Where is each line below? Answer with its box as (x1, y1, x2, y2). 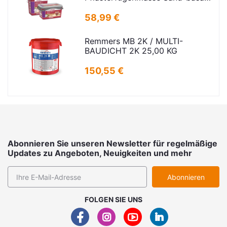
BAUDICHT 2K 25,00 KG (84, 46, 177, 56)
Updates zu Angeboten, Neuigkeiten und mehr (8, 148, 192, 159)
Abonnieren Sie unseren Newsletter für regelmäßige (8, 138, 217, 149)
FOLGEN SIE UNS (85, 195, 142, 204)
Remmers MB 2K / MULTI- (84, 36, 183, 47)
